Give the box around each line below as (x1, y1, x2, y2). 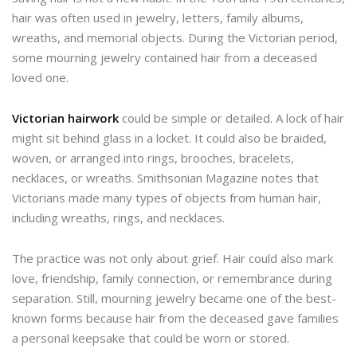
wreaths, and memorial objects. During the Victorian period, (12, 29, 338, 46)
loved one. (12, 69, 69, 86)
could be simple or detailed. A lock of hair (119, 110, 344, 127)
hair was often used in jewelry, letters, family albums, (12, 10, 304, 26)
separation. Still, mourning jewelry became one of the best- (12, 290, 336, 307)
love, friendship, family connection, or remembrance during (12, 270, 332, 287)
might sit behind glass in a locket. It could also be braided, (12, 130, 327, 147)
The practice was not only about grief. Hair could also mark (12, 250, 333, 267)
